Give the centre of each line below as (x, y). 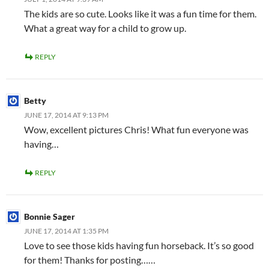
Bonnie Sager (50, 216)
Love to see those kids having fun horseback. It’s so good (139, 245)
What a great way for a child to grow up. (105, 28)
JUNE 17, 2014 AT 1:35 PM (66, 231)
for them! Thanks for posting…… (90, 259)
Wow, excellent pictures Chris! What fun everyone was (136, 129)
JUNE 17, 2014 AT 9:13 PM (66, 115)
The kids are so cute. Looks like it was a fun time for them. (140, 13)
